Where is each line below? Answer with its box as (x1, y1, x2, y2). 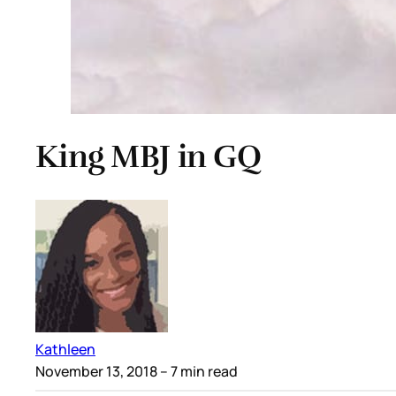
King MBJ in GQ (35, 136, 261, 176)
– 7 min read (157, 361, 238, 381)
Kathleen (35, 339, 95, 359)
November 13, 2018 (35, 361, 157, 381)
